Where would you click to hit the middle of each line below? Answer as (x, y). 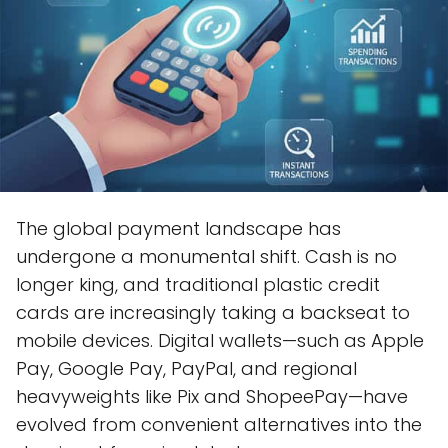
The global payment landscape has (178, 229)
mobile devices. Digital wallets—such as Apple (220, 341)
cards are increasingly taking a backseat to (213, 313)
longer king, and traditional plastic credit (198, 285)
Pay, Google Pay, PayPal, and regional (186, 369)
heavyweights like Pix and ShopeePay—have (212, 397)
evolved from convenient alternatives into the (219, 425)
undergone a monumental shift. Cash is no (206, 257)
